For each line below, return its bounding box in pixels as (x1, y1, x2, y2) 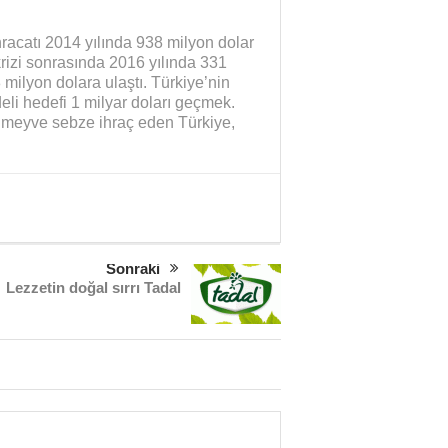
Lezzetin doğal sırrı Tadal (5, 278, 181, 296)
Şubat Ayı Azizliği (278, 381, 402, 398)
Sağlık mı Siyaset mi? (13, 381, 167, 398)
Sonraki (105, 259, 160, 277)
